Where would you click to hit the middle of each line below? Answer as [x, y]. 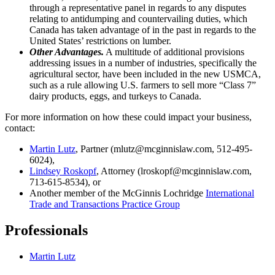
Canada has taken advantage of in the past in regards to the [143, 29]
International [230, 193]
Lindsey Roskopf [63, 171]
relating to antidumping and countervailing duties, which [138, 18]
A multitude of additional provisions [174, 52]
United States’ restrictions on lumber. [100, 41]
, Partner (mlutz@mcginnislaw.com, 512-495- [164, 149]
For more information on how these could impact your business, [128, 117]
